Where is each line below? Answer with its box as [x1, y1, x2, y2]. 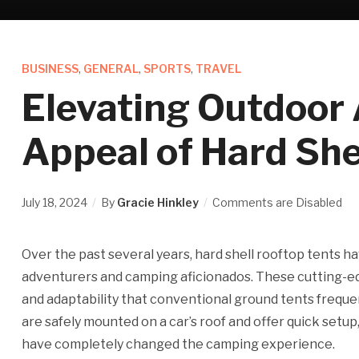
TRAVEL [195, 62, 241, 75]
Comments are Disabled [212, 196, 342, 209]
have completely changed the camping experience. [21, 337, 335, 352]
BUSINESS [21, 62, 79, 75]
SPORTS [143, 62, 191, 75]
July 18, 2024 [21, 196, 87, 209]
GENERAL [83, 62, 139, 75]
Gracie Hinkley [116, 196, 199, 209]
